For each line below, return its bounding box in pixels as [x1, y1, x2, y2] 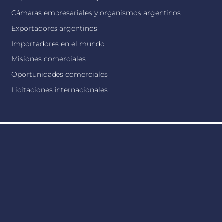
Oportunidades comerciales [11, 70, 108, 79]
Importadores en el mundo [11, 39, 105, 48]
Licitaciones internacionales [11, 85, 108, 94]
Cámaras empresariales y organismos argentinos [11, 8, 181, 17]
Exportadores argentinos [11, 24, 98, 33]
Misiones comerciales [11, 55, 86, 63]
